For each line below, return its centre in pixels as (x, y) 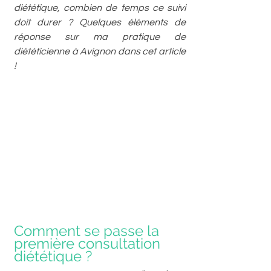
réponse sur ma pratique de (100, 37)
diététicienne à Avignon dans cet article (100, 51)
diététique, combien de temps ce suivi (100, 8)
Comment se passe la (88, 230)
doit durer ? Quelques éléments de (100, 22)
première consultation (89, 243)
